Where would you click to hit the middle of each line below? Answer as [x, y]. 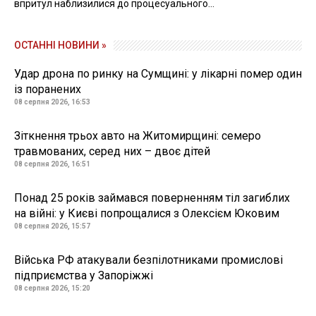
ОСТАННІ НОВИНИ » [60, 45]
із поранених [48, 90]
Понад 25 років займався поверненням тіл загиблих [152, 198]
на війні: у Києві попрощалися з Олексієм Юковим [147, 214]
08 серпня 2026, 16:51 [52, 164]
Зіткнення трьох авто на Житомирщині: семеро [138, 136]
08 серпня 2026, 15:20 [52, 288]
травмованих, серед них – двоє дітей [112, 152]
